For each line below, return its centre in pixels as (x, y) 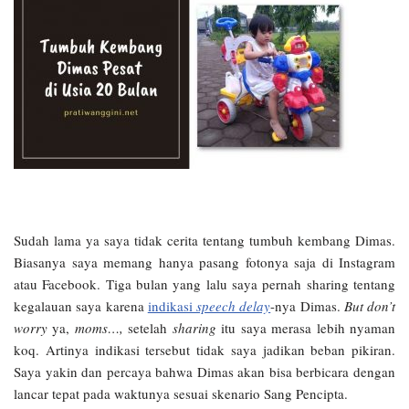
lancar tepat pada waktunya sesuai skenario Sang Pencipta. (181, 393)
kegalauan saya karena (81, 306)
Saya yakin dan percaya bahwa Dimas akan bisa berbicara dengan (204, 372)
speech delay (234, 306)
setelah (147, 328)
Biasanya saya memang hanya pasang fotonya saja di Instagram (204, 262)
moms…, (99, 328)
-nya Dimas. (307, 306)
